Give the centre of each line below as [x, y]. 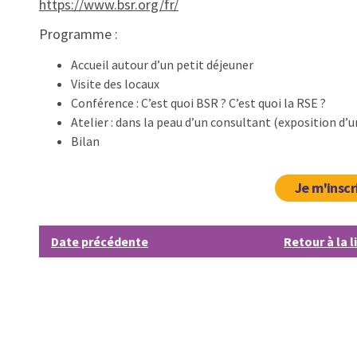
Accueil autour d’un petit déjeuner [162, 65]
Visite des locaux [115, 84]
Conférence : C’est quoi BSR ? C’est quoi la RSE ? [198, 103]
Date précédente [100, 241]
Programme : [78, 34]
